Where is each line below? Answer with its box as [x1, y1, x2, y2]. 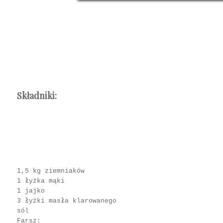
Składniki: [17, 90, 57, 102]
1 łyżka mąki [17, 177, 65, 185]
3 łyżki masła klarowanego [17, 197, 116, 205]
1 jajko [17, 187, 45, 195]
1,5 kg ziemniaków [17, 167, 85, 175]
